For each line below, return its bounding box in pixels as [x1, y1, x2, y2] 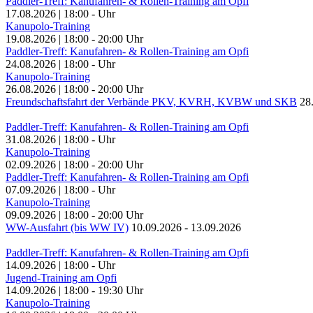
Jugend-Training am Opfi [6, 272, 117, 284]
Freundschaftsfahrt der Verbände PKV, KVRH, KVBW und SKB [6, 96, 297, 108]
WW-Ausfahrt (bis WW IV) [6, 221, 129, 234]
